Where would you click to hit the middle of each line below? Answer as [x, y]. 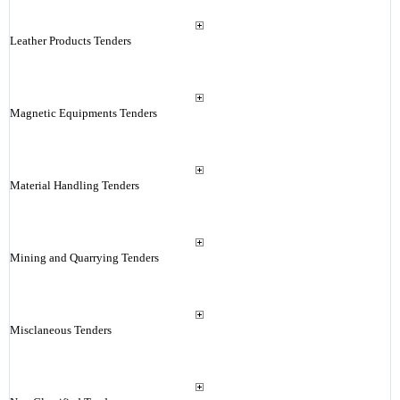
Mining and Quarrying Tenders [84, 258]
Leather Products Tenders [70, 41]
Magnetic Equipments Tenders [83, 113]
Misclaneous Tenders [60, 330]
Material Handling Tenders [74, 185]
